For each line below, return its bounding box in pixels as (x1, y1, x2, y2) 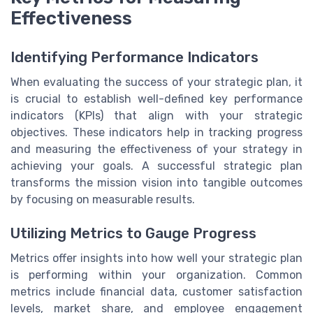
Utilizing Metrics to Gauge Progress (10, 225, 256, 242)
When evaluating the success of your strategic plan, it (10, 75, 303, 89)
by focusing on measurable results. (10, 192, 195, 206)
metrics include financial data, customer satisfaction (10, 285, 303, 299)
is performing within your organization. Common (10, 268, 303, 282)
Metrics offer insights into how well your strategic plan (10, 252, 303, 265)
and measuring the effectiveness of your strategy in (10, 142, 303, 156)
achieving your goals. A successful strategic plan (10, 159, 303, 173)
